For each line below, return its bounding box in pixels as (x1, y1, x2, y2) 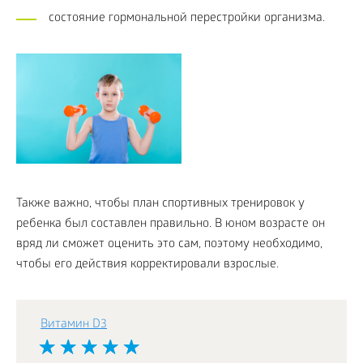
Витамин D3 (41, 317, 107, 332)
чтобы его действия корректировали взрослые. (16, 257, 279, 272)
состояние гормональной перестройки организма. (49, 11, 325, 26)
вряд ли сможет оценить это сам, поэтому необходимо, (16, 237, 322, 252)
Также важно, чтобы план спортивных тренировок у (16, 196, 305, 211)
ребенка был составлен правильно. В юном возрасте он (16, 216, 325, 232)
